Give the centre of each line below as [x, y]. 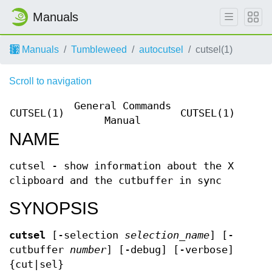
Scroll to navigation [50, 81]
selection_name [167, 235]
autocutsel [161, 49]
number [88, 250]
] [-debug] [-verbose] [170, 250]
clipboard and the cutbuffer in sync [115, 181]
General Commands [122, 106]
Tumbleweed [99, 49]
